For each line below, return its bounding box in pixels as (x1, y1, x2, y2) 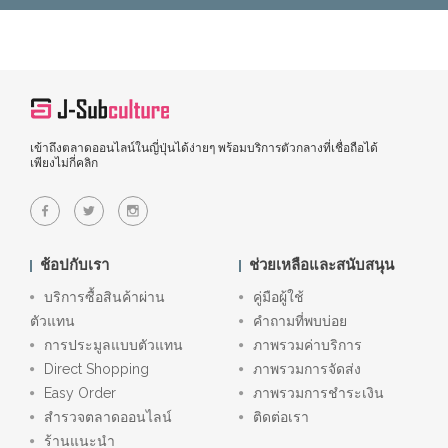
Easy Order (44, 385, 116, 401)
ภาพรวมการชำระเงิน (253, 385, 384, 401)
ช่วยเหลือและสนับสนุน (249, 256, 394, 274)
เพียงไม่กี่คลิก (30, 156, 98, 170)
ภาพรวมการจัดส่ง (253, 361, 361, 377)
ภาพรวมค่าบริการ (253, 337, 362, 353)
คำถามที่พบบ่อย (253, 313, 347, 329)
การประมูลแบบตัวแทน (44, 337, 183, 353)
